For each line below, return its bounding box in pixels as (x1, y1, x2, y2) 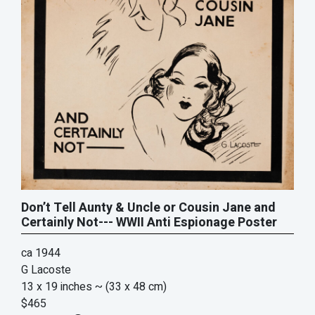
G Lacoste (21, 261, 71, 278)
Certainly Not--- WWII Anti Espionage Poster (21, 212, 277, 232)
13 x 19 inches (21, 278, 92, 295)
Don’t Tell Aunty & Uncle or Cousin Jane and (21, 198, 276, 217)
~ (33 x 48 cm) (95, 278, 167, 295)
